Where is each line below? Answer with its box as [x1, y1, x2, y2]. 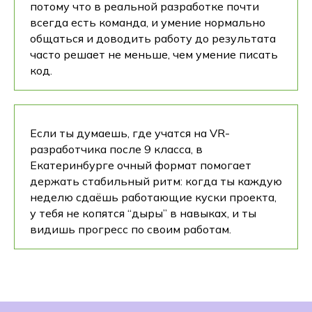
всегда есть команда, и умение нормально [30, 15, 265, 30]
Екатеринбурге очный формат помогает [30, 158, 251, 173]
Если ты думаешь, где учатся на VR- [30, 126, 230, 141]
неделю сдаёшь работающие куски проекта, [30, 190, 276, 205]
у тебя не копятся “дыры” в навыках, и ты [30, 206, 256, 221]
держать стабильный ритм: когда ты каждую [30, 174, 282, 189]
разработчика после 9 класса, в [30, 142, 203, 157]
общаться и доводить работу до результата [30, 31, 276, 46]
